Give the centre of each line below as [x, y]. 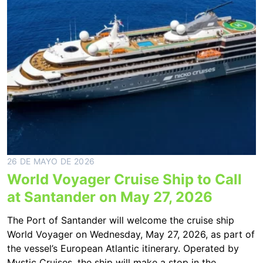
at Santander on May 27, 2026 [110, 197]
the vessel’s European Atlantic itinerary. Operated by [123, 248]
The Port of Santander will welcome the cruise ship [121, 220]
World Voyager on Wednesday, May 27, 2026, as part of [131, 234]
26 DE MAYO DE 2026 [51, 161]
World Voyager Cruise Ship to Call [124, 179]
